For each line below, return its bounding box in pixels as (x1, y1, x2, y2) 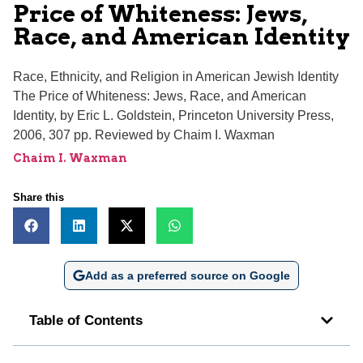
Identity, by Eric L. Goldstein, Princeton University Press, (13, 108, 334, 122)
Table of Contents (29, 312, 143, 328)
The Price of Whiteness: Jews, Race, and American (13, 88, 306, 103)
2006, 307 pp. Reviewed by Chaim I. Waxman (13, 127, 275, 142)
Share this (13, 190, 64, 203)
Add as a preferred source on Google (84, 268, 290, 282)
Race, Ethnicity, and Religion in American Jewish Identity (13, 69, 339, 83)
